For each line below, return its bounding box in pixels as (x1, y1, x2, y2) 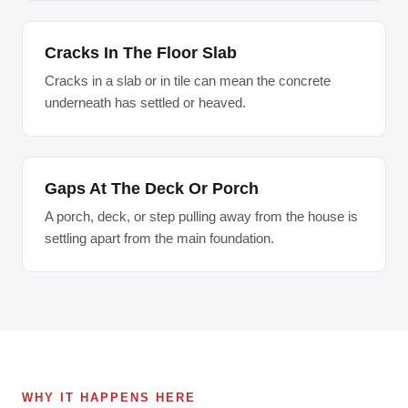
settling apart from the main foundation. (45, 230, 274, 246)
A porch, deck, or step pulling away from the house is (45, 209, 358, 224)
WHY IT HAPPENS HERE (22, 391, 196, 404)
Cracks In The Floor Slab (45, 44, 237, 62)
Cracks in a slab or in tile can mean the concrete (45, 73, 331, 88)
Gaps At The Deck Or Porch (45, 179, 259, 198)
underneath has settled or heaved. (45, 95, 246, 110)
